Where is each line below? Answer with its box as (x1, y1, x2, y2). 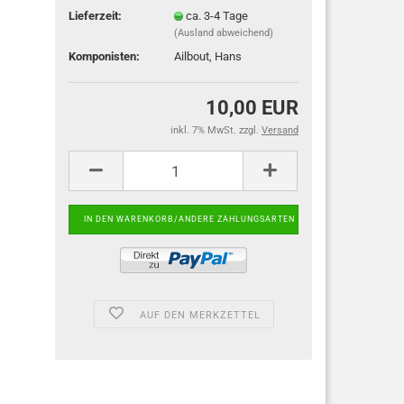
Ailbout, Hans (174, 49, 242, 63)
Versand (262, 124, 298, 136)
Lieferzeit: (69, 8, 123, 23)
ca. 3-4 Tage (186, 8, 248, 23)
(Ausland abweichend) (174, 26, 273, 39)
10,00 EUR (206, 96, 298, 119)
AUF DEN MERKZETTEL (140, 309, 262, 321)
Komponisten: (69, 49, 141, 63)
